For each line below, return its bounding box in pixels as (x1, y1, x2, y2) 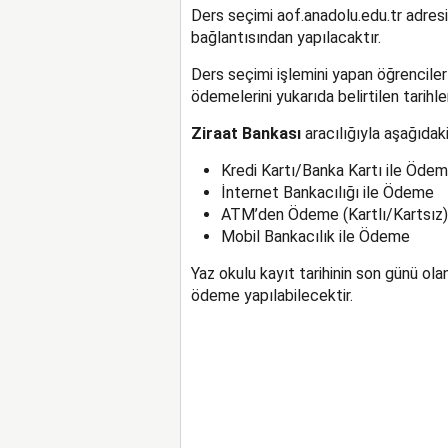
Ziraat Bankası (190, 123, 301, 143)
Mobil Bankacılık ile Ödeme (220, 226, 410, 246)
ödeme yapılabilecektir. (190, 285, 353, 305)
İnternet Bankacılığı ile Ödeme (220, 182, 434, 202)
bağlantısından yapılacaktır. (190, 27, 381, 47)
